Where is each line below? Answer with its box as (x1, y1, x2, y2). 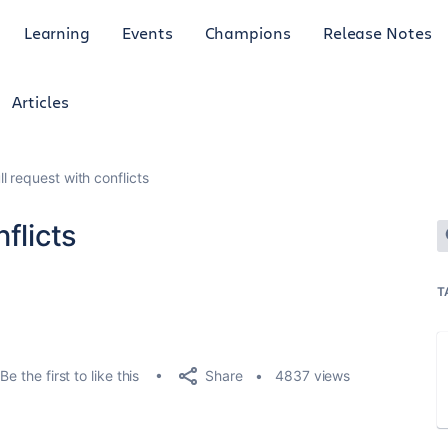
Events (122, 21, 173, 43)
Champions (204, 21, 291, 43)
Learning (23, 21, 91, 43)
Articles (12, 91, 69, 112)
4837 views (275, 367, 351, 384)
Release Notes (322, 21, 432, 43)
